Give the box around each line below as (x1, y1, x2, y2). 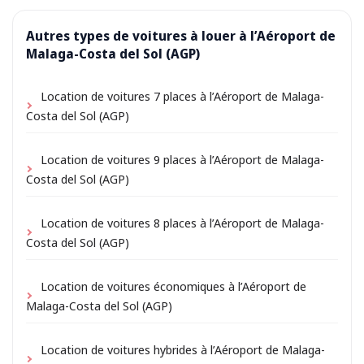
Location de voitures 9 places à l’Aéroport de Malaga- (41, 151, 324, 168)
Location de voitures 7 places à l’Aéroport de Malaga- (41, 88, 324, 105)
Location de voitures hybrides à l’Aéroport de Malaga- (41, 341, 325, 358)
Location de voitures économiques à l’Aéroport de (41, 278, 306, 295)
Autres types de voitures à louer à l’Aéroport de (26, 26, 336, 45)
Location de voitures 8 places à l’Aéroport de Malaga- (41, 214, 324, 232)
